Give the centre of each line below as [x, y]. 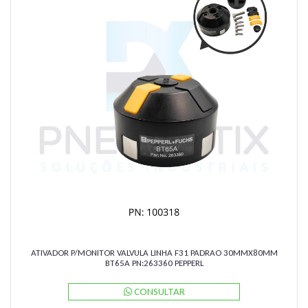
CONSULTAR [158, 291]
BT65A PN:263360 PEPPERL [154, 263]
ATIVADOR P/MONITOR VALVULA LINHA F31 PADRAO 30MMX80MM [154, 253]
